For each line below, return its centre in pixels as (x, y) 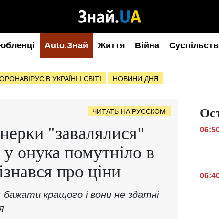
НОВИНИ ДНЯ (136, 79)
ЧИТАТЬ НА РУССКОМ (129, 111)
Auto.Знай (66, 45)
